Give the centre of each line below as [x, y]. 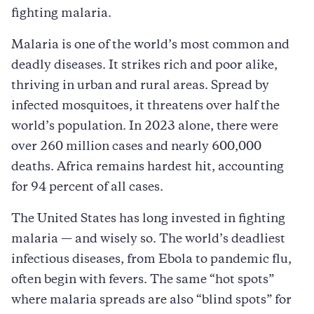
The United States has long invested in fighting [148, 219]
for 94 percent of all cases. [87, 187]
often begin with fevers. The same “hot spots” [143, 280]
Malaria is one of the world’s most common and [150, 45]
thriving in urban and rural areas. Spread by [140, 86]
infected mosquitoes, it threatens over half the [145, 106]
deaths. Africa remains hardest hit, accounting [148, 167]
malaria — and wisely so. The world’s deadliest [148, 239]
